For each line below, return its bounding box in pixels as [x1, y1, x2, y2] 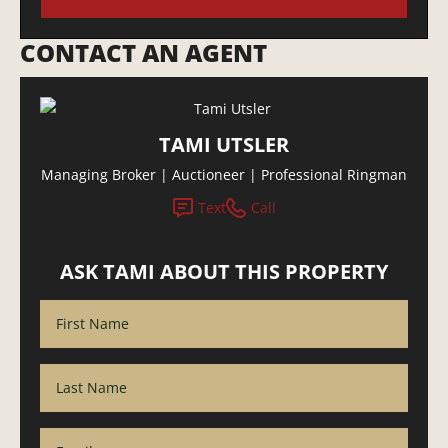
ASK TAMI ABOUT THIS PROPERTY [60, 258, 388, 286]
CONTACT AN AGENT [20, 36, 267, 70]
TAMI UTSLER [159, 131, 289, 159]
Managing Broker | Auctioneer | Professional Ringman [41, 165, 407, 185]
